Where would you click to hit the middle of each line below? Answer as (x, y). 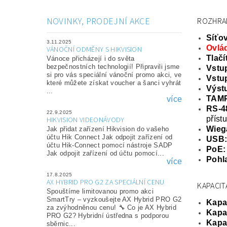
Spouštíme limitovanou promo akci (100, 191)
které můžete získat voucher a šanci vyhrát (114, 83)
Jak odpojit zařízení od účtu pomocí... (105, 153)
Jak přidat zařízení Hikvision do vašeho (108, 129)
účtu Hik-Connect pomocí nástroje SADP (109, 145)
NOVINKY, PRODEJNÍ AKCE (98, 21)
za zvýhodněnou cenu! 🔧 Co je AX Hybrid (111, 207)
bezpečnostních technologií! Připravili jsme (113, 66)
